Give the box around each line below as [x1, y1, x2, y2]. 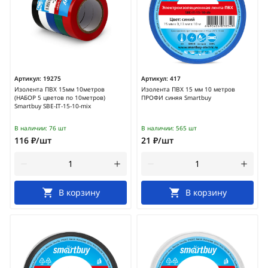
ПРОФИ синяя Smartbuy [141, 93, 211, 102]
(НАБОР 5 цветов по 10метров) [14, 93, 105, 102]
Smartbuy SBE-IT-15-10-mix [14, 102, 91, 110]
